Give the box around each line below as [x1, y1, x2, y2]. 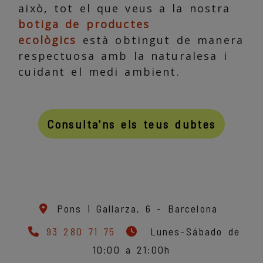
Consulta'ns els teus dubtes [47, 117, 216, 131]
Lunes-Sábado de [144, 225, 240, 238]
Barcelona [167, 202, 218, 215]
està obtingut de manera [76, 33, 244, 48]
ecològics [18, 33, 77, 48]
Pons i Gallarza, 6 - [56, 202, 168, 215]
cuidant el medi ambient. [18, 65, 180, 79]
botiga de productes [18, 17, 150, 32]
